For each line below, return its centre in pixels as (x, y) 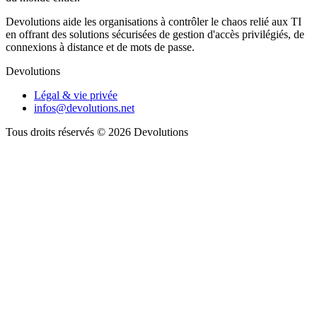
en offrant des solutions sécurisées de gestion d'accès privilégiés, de (155, 34)
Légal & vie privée (76, 95)
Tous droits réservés (50, 132)
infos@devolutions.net (84, 108)
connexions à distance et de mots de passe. (100, 47)
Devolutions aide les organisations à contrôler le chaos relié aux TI (154, 21)
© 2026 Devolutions (141, 132)
